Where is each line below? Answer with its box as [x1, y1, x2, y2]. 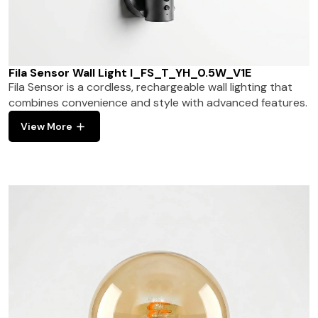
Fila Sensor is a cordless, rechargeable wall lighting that [9, 79, 293, 95]
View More [21, 120, 73, 133]
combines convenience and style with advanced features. [9, 95, 308, 111]
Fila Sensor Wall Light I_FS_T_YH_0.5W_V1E [9, 65, 252, 81]
